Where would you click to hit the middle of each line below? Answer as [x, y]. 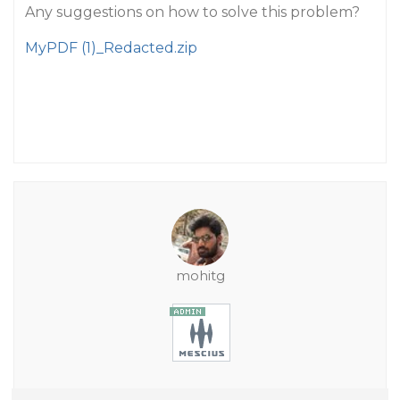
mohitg [200, 275]
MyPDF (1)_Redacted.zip [111, 48]
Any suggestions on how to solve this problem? [192, 12]
